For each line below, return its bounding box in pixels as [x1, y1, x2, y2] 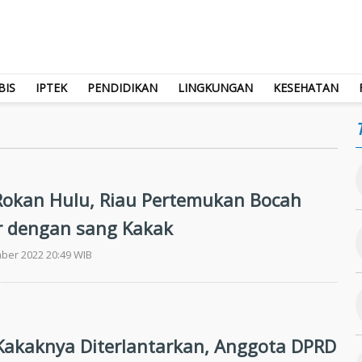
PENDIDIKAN [87, 79, 158, 95]
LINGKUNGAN [178, 79, 253, 95]
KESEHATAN [273, 79, 339, 95]
